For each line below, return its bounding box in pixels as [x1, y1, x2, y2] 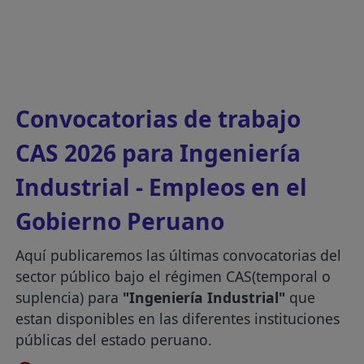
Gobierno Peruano [15, 206, 225, 236]
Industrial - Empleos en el [15, 171, 308, 202]
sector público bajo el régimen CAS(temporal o [15, 266, 331, 286]
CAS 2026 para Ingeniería [15, 137, 301, 168]
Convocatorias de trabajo [15, 103, 301, 134]
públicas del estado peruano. [15, 330, 213, 349]
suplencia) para [15, 288, 123, 307]
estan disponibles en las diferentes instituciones [15, 309, 340, 328]
